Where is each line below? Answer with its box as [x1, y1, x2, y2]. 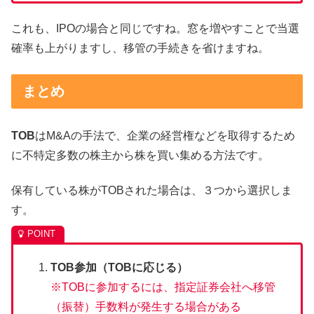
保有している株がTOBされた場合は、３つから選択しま [11, 184, 292, 197]
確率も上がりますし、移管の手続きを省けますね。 [11, 42, 269, 55]
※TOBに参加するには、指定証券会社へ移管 [50, 281, 276, 294]
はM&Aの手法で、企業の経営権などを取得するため [35, 129, 295, 142]
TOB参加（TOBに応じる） [50, 261, 189, 274]
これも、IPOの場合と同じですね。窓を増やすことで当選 [11, 22, 299, 35]
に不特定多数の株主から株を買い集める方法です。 [11, 149, 269, 161]
